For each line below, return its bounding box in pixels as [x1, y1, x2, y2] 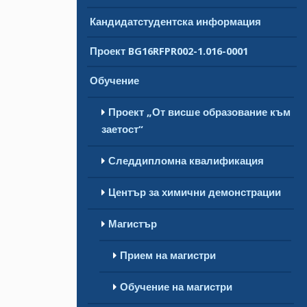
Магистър [108, 217, 157, 230]
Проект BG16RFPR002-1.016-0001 [90, 45, 248, 58]
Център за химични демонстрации [108, 186, 281, 199]
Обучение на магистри [120, 280, 232, 293]
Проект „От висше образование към [108, 106, 291, 119]
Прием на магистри [120, 249, 216, 262]
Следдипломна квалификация [108, 154, 264, 167]
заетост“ [101, 123, 143, 136]
